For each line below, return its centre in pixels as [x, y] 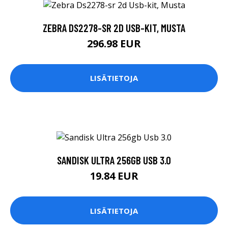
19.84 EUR [114, 176]
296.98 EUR [114, 43]
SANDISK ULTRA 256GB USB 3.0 [114, 160]
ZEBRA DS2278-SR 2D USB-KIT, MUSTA [114, 27]
